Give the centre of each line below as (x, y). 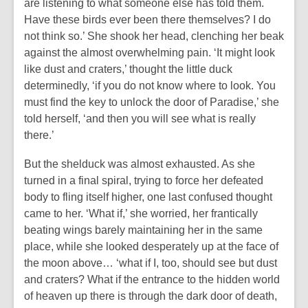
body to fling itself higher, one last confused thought (148, 197)
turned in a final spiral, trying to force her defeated (144, 180)
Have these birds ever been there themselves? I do (147, 20)
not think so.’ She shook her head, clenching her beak (154, 36)
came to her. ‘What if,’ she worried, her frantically (141, 213)
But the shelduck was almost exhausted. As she (140, 164)
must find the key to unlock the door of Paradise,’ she (152, 102)
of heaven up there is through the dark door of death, (151, 296)
